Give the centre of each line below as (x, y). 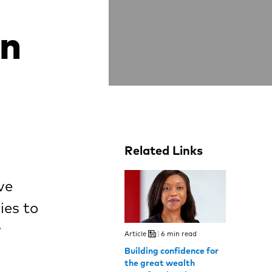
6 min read (179, 233)
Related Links (164, 150)
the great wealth (160, 263)
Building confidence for (172, 250)
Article (136, 233)
